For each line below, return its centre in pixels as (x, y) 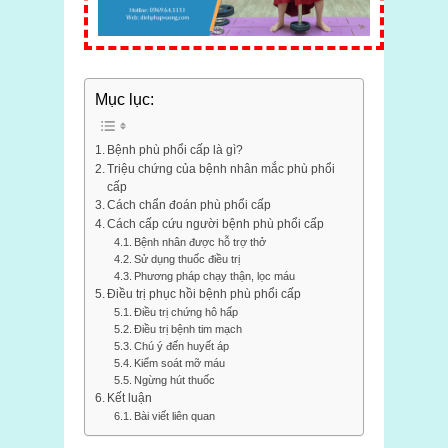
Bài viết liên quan (174, 416)
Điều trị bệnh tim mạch (187, 329)
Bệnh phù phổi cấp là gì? (175, 150)
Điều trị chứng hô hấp (185, 312)
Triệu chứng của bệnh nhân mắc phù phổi (221, 169)
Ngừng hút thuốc (174, 380)
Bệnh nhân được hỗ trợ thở (199, 242)
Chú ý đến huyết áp (181, 346)
